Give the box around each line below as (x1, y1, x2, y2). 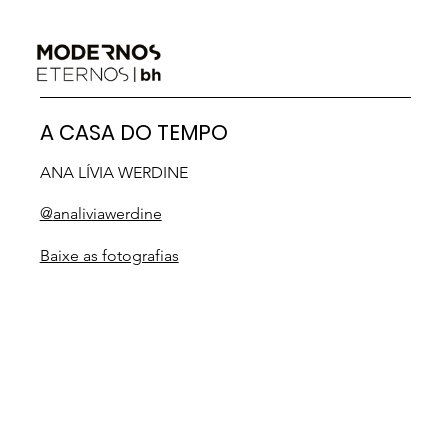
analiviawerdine (52, 204, 162, 224)
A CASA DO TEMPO (39, 117, 228, 147)
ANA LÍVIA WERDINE (39, 162, 188, 182)
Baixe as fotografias (39, 245, 179, 265)
